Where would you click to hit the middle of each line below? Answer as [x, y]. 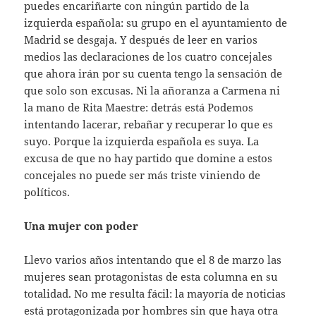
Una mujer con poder [81, 225]
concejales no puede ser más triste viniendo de [142, 175]
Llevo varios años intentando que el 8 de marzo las [153, 259]
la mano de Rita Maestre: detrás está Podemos [139, 107]
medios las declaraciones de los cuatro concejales [148, 56]
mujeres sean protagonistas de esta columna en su [151, 276]
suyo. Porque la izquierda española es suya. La [142, 141]
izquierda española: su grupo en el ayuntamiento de [156, 22]
